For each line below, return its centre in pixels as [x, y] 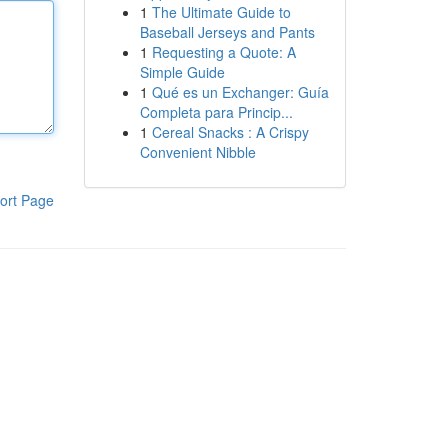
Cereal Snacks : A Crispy [230, 132]
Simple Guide [182, 72]
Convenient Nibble [197, 152]
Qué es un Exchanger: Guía [240, 92]
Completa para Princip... [216, 112]
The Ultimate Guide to [221, 12]
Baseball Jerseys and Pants [227, 32]
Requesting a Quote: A [223, 52]
